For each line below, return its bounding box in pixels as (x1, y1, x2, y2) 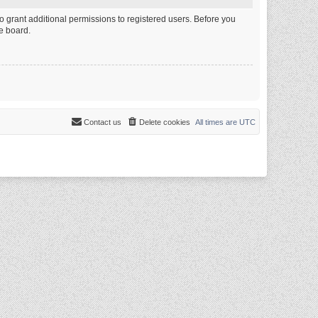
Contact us (84, 117, 121, 126)
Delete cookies (139, 117, 190, 126)
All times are (195, 117, 239, 126)
